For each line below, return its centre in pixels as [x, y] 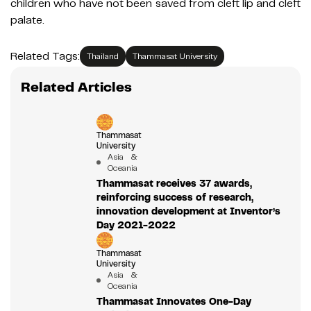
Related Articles [76, 87]
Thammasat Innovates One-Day [174, 302]
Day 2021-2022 [136, 225]
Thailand [103, 57]
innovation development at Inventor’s [188, 211]
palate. [27, 20]
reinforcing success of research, [175, 197]
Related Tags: [45, 57]
